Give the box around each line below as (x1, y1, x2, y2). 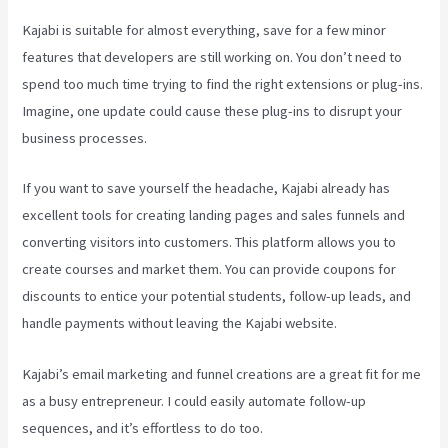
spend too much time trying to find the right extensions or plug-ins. (22, 74, 424, 93)
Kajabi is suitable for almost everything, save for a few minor (22, 20, 387, 39)
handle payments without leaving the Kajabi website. (22, 314, 338, 333)
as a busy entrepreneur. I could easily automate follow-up (22, 391, 367, 410)
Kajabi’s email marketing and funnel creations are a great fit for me (22, 364, 422, 383)
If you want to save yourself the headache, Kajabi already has (22, 179, 391, 198)
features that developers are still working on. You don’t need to (22, 47, 403, 66)
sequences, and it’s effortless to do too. (22, 418, 267, 437)
